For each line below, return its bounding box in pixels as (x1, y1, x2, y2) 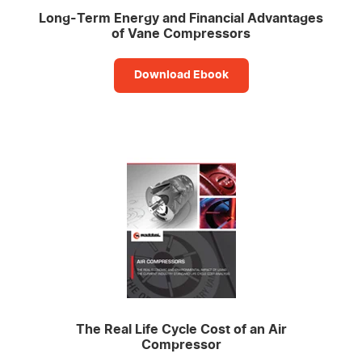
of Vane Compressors (112, 27, 250, 41)
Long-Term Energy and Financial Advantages (39, 12, 323, 26)
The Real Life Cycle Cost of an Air (75, 323, 287, 337)
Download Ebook (133, 69, 229, 82)
